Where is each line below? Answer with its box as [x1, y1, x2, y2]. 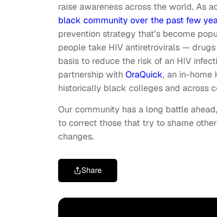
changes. [58, 131, 96, 142]
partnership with [58, 69, 125, 80]
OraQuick [125, 69, 163, 80]
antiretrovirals [125, 42, 180, 53]
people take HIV [58, 42, 125, 53]
